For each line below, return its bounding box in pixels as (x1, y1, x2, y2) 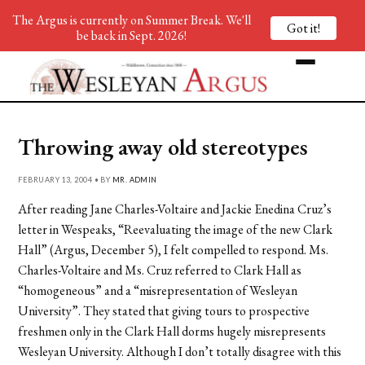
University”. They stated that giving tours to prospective (18, 301, 310, 319)
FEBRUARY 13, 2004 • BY (18, 174, 112, 184)
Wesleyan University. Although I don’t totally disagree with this (18, 342, 342, 360)
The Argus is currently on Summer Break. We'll (11, 11, 251, 29)
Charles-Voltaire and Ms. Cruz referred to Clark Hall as (18, 261, 302, 279)
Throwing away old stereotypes (18, 131, 309, 161)
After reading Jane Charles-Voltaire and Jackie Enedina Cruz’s (18, 200, 332, 218)
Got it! (287, 19, 320, 37)
